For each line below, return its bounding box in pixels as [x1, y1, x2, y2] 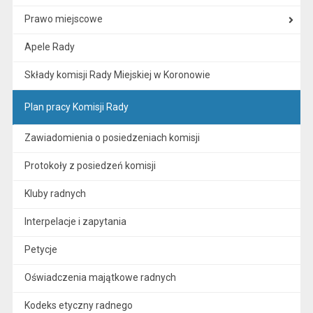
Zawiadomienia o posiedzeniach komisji [24, 132, 200, 143]
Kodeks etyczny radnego [24, 300, 133, 311]
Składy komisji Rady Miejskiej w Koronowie [24, 69, 210, 80]
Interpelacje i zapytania [24, 216, 126, 227]
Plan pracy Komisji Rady [24, 101, 129, 112]
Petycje [24, 244, 57, 255]
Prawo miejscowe [24, 13, 103, 24]
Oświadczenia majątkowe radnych [24, 272, 176, 283]
